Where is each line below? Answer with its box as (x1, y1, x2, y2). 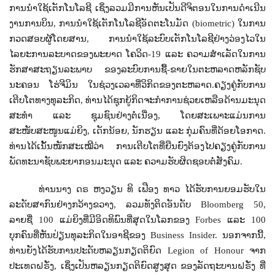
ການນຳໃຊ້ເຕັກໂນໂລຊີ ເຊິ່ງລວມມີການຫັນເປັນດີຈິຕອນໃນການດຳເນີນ (9, 3, 266, 13)
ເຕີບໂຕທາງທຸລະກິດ (9, 95, 80, 105)
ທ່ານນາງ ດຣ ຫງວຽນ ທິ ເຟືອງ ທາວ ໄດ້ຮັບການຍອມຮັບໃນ (39, 184, 266, 194)
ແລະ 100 (227, 215, 266, 225)
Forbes (195, 215, 228, 225)
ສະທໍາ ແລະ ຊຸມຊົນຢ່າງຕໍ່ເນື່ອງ (9, 110, 158, 120)
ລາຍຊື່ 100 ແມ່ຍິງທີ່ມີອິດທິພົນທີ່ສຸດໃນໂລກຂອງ (9, 215, 196, 225)
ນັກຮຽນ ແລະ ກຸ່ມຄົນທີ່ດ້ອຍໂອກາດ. (132, 126, 266, 136)
